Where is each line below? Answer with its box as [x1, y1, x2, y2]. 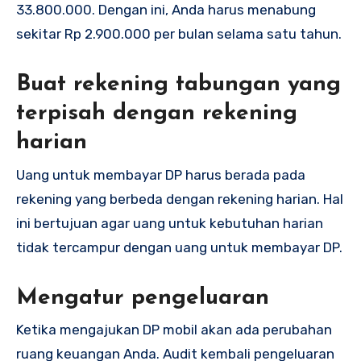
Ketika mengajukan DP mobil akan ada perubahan [16, 322, 332, 338]
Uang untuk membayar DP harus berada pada [16, 166, 305, 183]
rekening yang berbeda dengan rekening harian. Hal [16, 190, 343, 207]
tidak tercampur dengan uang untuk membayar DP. [16, 239, 342, 255]
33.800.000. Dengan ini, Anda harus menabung [16, 2, 316, 19]
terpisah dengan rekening [16, 102, 297, 126]
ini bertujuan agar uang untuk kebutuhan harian [16, 214, 323, 231]
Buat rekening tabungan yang [16, 73, 341, 97]
